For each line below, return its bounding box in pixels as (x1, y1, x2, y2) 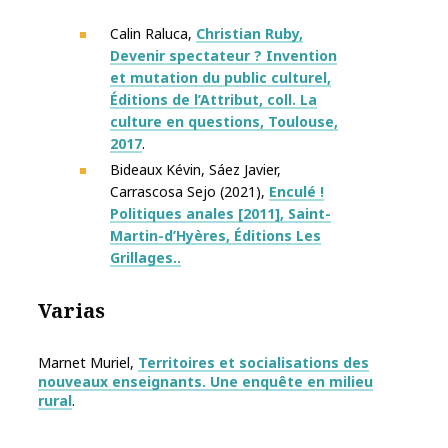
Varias (38, 297, 105, 325)
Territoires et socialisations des (138, 353, 369, 373)
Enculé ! (269, 182, 324, 202)
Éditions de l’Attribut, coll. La (110, 90, 317, 110)
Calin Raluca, (110, 24, 196, 44)
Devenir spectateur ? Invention (110, 46, 337, 66)
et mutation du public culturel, (110, 68, 331, 88)
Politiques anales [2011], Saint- (110, 204, 331, 224)
